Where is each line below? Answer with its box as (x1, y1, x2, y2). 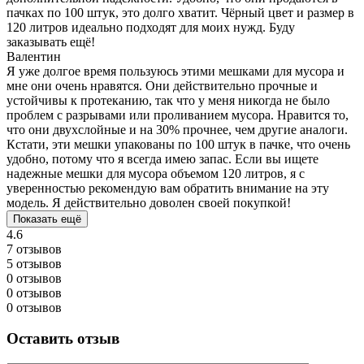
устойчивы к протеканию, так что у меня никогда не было (6, 93, 330, 107)
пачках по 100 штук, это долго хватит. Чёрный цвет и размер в (6, 5, 354, 19)
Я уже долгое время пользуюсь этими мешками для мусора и (6, 63, 344, 78)
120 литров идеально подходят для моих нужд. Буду (6, 19, 295, 34)
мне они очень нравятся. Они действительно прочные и (6, 78, 318, 93)
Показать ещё (13, 212, 81, 225)
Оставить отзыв (6, 330, 119, 348)
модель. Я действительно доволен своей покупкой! (6, 195, 291, 210)
